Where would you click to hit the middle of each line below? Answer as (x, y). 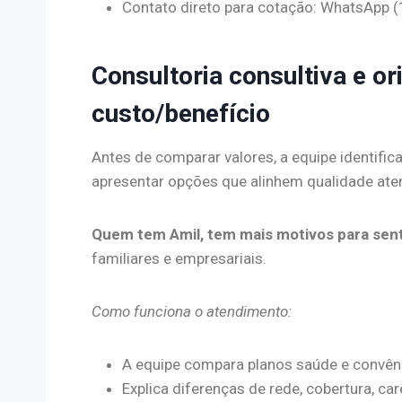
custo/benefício (181, 113)
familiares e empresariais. (179, 258)
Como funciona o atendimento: (192, 311)
